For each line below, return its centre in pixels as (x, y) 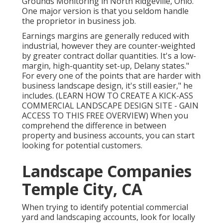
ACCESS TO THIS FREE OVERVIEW (84, 116)
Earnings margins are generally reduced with (106, 36)
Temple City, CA (82, 189)
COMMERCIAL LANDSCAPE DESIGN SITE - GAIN (110, 106)
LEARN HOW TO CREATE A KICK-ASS (126, 96)
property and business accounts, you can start (108, 136)
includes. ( (40, 96)
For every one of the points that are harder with (111, 76)
